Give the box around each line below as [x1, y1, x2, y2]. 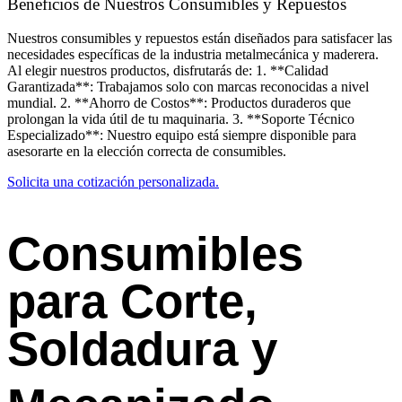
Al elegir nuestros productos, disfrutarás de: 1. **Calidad [7, 63, 328, 79]
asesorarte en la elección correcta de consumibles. [7, 144, 286, 160]
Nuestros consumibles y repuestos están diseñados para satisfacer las [7, 31, 392, 47]
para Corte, [7, 275, 258, 328]
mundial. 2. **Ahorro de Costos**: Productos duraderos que [7, 95, 351, 111]
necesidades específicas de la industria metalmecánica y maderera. [7, 47, 379, 63]
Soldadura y [7, 322, 277, 376]
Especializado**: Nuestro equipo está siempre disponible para [7, 127, 356, 144]
